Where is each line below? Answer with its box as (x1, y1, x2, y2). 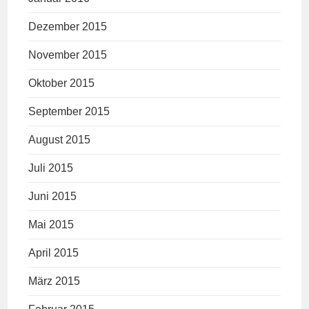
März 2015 (28, 275, 81, 288)
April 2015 (28, 247, 79, 259)
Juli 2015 (28, 162, 74, 175)
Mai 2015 (28, 219, 74, 231)
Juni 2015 (28, 190, 77, 203)
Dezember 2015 (28, 21, 108, 33)
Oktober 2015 (28, 77, 95, 90)
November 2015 (28, 49, 108, 61)
